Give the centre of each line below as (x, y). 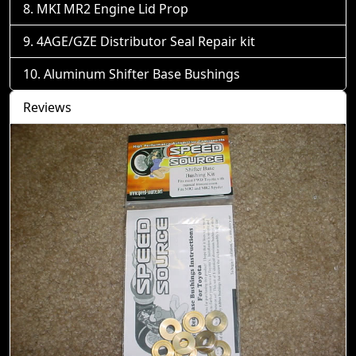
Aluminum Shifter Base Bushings (142, 74)
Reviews (47, 107)
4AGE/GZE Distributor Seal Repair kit (146, 41)
